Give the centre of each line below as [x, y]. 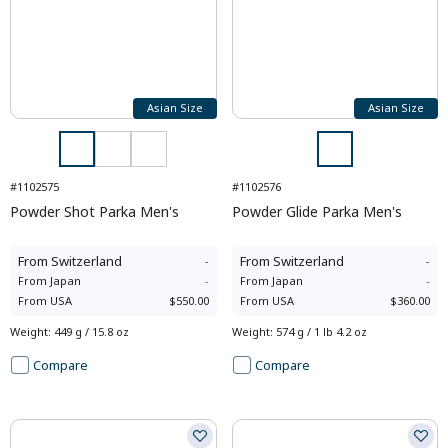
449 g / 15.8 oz [91, 331]
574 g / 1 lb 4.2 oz [321, 331]
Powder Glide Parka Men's [316, 211]
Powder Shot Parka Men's [94, 211]
